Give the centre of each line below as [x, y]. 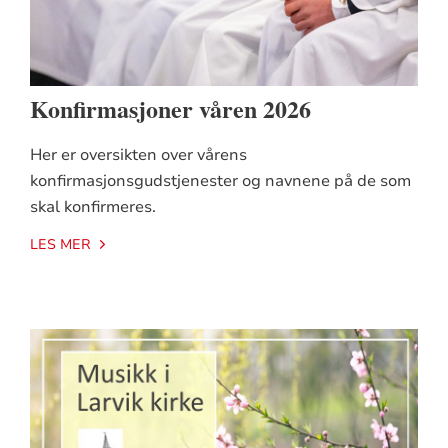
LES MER [60, 245]
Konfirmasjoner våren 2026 [170, 109]
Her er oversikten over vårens [138, 155]
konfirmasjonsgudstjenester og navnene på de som [220, 181]
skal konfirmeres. [92, 207]
